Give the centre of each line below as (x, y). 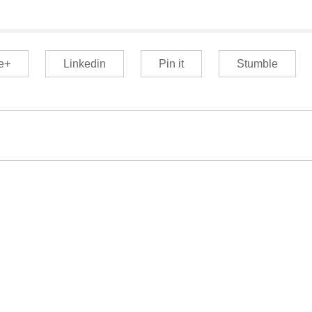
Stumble (257, 64)
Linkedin (84, 64)
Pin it (171, 64)
